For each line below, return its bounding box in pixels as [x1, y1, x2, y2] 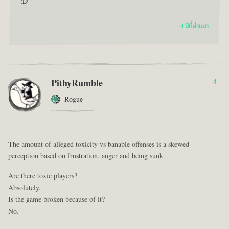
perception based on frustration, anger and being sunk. [8, 150, 165, 162]
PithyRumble [51, 76, 103, 90]
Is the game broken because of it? [8, 194, 105, 205]
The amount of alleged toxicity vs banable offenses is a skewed [8, 139, 189, 150]
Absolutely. [8, 182, 41, 193]
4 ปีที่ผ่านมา [180, 21, 209, 31]
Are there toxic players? [8, 170, 77, 181]
